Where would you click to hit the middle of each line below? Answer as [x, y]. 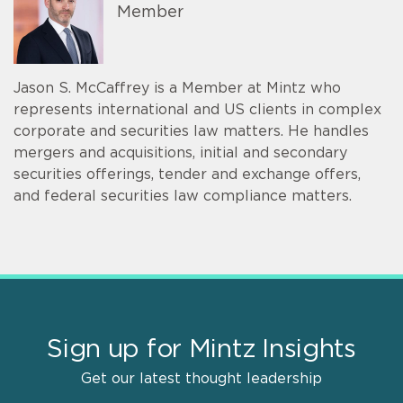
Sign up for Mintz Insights [201, 349]
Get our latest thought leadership [201, 378]
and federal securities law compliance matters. [183, 196]
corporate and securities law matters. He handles [191, 131]
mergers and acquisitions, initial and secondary [180, 152]
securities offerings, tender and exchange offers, [187, 174]
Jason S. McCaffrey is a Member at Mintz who [177, 88]
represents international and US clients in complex [197, 109]
